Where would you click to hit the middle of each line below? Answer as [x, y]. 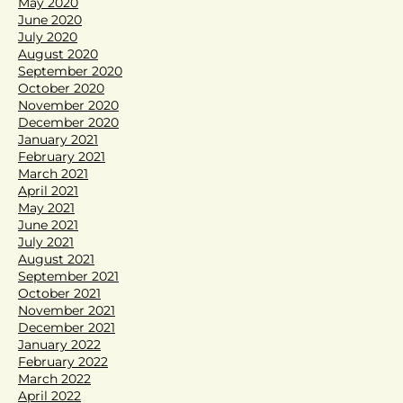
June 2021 [48, 224]
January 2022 [59, 344]
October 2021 [59, 293]
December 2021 [67, 327]
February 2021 [62, 156]
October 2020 [61, 88]
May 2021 [46, 207]
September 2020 [70, 71]
